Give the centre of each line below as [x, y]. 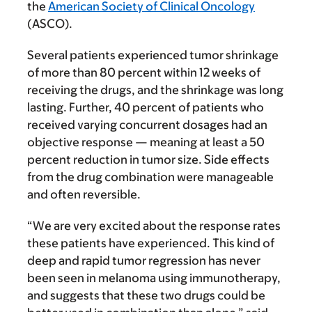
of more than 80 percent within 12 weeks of [144, 72]
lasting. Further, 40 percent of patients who [146, 107]
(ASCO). [50, 24]
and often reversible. [84, 194]
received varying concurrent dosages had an [147, 125]
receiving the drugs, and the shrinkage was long [155, 90]
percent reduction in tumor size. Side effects [148, 159]
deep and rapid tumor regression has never [144, 260]
